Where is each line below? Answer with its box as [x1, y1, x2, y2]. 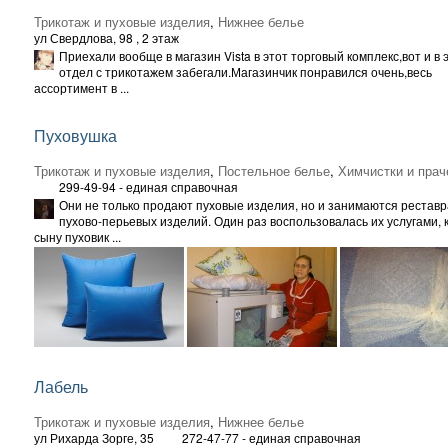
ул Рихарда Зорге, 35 [34, 428, 154, 446]
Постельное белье [218, 160, 330, 180]
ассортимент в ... [34, 78, 129, 96]
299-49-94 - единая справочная [59, 177, 238, 195]
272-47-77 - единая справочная [182, 428, 361, 446]
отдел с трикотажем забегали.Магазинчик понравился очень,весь [59, 62, 432, 80]
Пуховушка [34, 123, 117, 147]
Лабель [34, 374, 88, 398]
